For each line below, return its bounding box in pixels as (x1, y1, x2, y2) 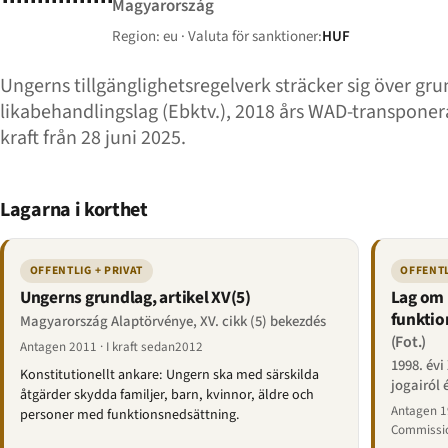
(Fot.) (390, 331, 427, 354)
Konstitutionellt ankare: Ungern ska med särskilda (20, 365, 319, 386)
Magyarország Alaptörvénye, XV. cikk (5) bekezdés (20, 310, 326, 332)
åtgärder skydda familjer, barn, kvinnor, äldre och (20, 385, 314, 406)
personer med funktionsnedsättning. (20, 405, 240, 426)
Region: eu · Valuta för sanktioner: (112, 26, 322, 48)
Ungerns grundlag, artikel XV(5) (20, 285, 251, 311)
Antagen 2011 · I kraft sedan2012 (20, 338, 203, 357)
